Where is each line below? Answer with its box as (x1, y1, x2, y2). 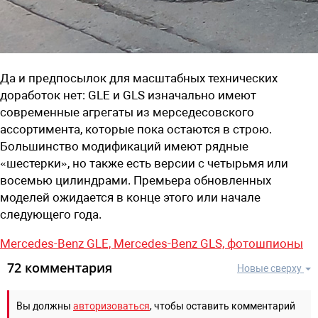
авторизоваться (73, 300, 150, 312)
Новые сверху (237, 262, 302, 274)
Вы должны (16, 300, 73, 312)
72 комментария (7, 258, 112, 276)
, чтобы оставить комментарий (150, 300, 295, 312)
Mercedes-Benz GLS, (114, 236, 227, 251)
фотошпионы (227, 236, 303, 251)
